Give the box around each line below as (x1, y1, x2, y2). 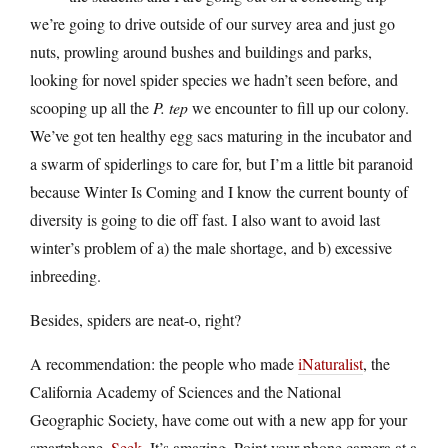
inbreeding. (30, 264, 101, 286)
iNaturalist (298, 352, 363, 374)
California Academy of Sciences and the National (30, 380, 341, 402)
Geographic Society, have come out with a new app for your (30, 408, 407, 430)
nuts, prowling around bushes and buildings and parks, (30, 40, 372, 62)
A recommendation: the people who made (30, 352, 298, 374)
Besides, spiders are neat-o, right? (30, 308, 241, 330)
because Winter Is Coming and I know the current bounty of (30, 180, 408, 202)
